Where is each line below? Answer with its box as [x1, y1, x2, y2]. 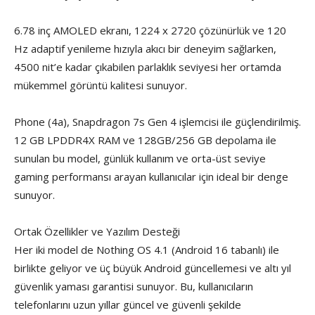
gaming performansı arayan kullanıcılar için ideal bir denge [14, 169, 288, 184]
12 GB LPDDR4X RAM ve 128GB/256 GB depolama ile [14, 133, 276, 148]
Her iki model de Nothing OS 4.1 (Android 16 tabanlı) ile [14, 243, 279, 257]
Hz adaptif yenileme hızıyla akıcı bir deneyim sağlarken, [14, 41, 276, 56]
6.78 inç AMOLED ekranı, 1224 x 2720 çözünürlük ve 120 [14, 23, 286, 38]
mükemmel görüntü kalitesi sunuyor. [14, 78, 187, 93]
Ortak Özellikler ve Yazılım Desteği [14, 224, 180, 239]
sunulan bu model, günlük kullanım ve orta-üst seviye [14, 151, 266, 166]
